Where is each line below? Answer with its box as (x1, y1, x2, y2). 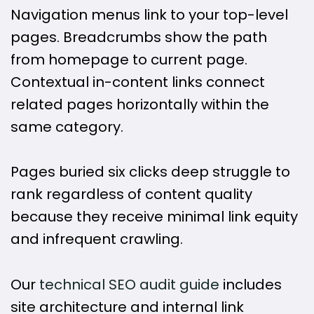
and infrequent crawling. (11, 229, 183, 250)
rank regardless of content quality (11, 184, 252, 205)
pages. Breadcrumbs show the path (11, 27, 267, 47)
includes (219, 274, 282, 294)
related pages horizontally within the (11, 94, 269, 114)
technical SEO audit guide (39, 274, 219, 294)
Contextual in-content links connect (11, 71, 265, 92)
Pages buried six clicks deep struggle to (11, 162, 290, 182)
